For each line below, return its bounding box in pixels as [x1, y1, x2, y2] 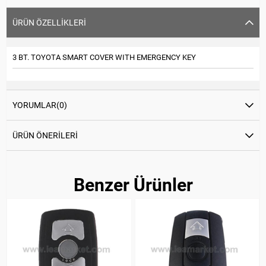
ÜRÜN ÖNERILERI [12, 130, 78, 140]
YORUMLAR [12, 100, 56, 110]
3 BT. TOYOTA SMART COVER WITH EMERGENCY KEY [12, 52, 196, 62]
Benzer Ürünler [73, 174, 193, 195]
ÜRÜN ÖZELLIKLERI [12, 17, 86, 27]
